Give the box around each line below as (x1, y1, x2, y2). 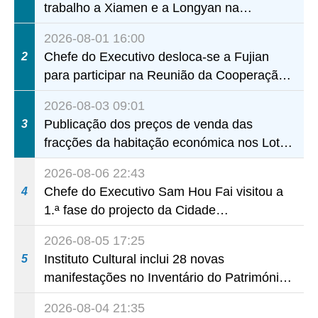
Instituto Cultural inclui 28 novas (44, 251, 225, 266)
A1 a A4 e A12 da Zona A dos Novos (44, 153, 253, 168)
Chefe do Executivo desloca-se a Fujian (44, 49, 270, 64)
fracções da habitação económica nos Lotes (44, 135, 294, 150)
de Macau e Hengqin (44, 239, 163, 254)
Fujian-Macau (44, 86, 122, 101)
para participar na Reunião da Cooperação (44, 67, 286, 82)
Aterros (44, 172, 86, 187)
